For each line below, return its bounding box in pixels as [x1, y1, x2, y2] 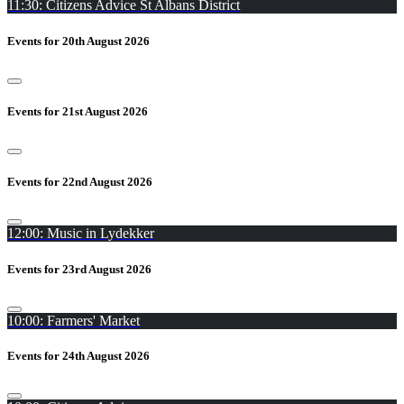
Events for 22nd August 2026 [7, 175, 152, 189]
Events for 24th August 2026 [7, 348, 150, 363]
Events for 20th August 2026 [7, 33, 150, 48]
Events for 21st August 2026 [7, 104, 148, 118]
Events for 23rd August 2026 [7, 262, 151, 276]
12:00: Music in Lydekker [7, 225, 154, 242]
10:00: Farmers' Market [7, 312, 140, 328]
